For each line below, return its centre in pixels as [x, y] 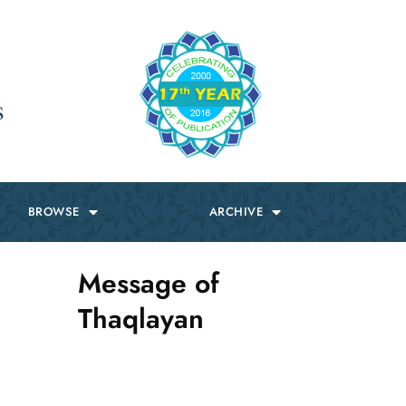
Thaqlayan [141, 319]
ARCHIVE [236, 212]
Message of [149, 283]
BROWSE [53, 212]
